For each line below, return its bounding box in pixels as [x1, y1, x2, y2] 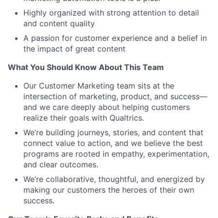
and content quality [23, 18, 95, 28]
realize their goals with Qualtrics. [23, 113, 144, 123]
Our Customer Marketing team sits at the [23, 81, 174, 91]
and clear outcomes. [23, 160, 98, 169]
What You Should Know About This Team [8, 62, 164, 72]
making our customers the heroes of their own [23, 185, 194, 195]
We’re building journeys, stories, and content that [23, 127, 203, 137]
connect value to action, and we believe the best [23, 138, 203, 148]
